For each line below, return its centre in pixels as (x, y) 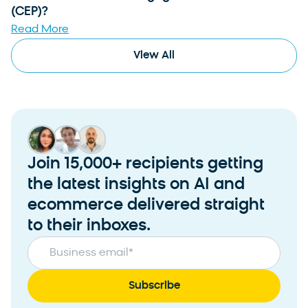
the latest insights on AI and (136, 185)
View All (154, 56)
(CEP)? (30, 12)
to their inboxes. (89, 227)
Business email (89, 253)
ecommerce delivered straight (146, 206)
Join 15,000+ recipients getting (145, 165)
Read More (40, 30)
